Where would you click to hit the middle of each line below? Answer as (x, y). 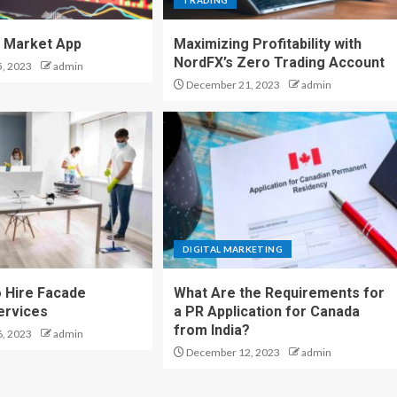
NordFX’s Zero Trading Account (279, 62)
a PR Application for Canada (266, 311)
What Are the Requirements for (279, 293)
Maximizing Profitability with (267, 44)
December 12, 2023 (232, 352)
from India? (211, 330)
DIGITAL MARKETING (232, 249)
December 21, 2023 (232, 85)
